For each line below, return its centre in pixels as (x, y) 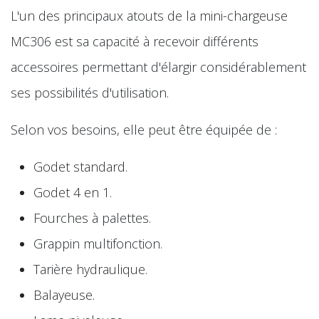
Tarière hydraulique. (90, 269)
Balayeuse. (64, 294)
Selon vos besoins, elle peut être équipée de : (144, 129)
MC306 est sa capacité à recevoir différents (135, 41)
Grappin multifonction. (98, 243)
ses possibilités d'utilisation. (90, 92)
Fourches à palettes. (92, 218)
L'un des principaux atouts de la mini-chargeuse (149, 15)
